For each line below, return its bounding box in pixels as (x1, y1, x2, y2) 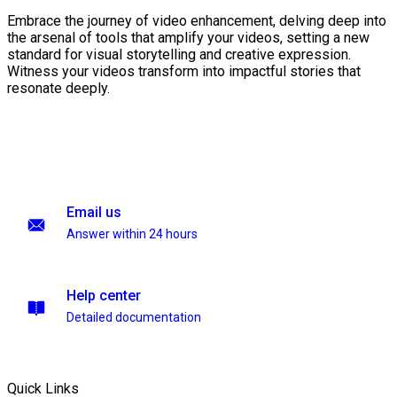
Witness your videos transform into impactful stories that (7, 63, 361, 81)
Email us (66, 204, 121, 221)
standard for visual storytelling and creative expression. (7, 46, 351, 64)
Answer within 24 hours (66, 227, 198, 241)
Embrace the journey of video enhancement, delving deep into (7, 12, 386, 30)
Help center (66, 287, 141, 304)
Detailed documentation (66, 310, 201, 324)
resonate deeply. (7, 80, 110, 97)
